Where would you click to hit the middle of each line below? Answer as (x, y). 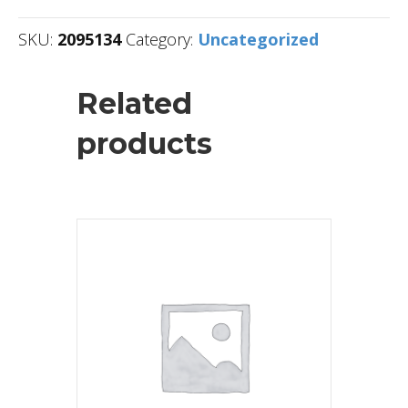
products (144, 143)
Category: (162, 39)
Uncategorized (258, 39)
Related (134, 103)
